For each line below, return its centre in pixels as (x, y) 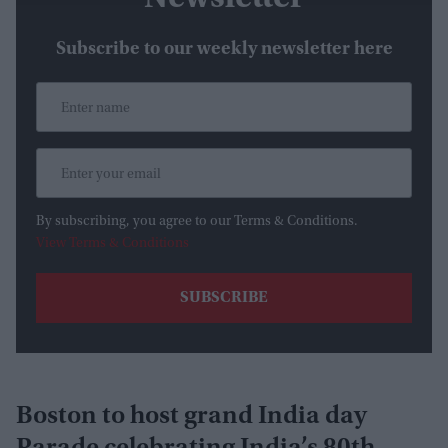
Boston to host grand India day (191, 417)
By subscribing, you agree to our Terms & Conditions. (197, 222)
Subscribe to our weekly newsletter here (224, 50)
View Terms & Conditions (112, 244)
